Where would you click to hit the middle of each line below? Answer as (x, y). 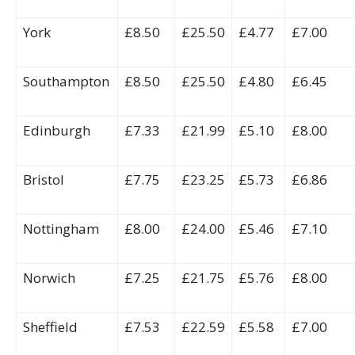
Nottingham (61, 229)
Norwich (49, 278)
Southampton (66, 81)
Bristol (44, 179)
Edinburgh (57, 130)
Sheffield (50, 327)
